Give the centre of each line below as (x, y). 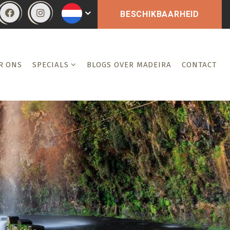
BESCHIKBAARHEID (160, 14)
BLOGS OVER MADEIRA (129, 65)
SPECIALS (51, 65)
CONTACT (199, 65)
